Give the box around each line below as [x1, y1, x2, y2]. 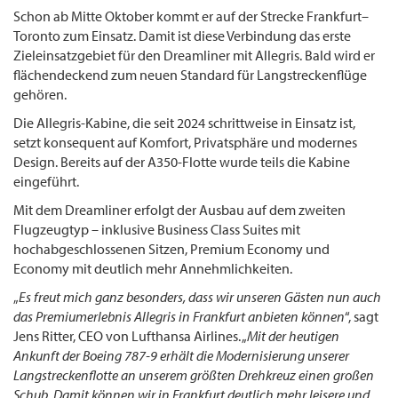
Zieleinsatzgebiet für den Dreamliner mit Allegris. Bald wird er [13, 45, 375, 64]
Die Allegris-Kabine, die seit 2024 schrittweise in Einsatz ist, [13, 113, 355, 131]
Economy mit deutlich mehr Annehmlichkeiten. [13, 259, 292, 277]
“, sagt [345, 306, 378, 325]
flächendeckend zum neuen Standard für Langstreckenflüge [13, 65, 367, 84]
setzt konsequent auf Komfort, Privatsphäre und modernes [13, 132, 357, 151]
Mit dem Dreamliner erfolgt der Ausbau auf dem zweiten [13, 200, 346, 219]
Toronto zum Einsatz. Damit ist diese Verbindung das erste [13, 26, 351, 44]
